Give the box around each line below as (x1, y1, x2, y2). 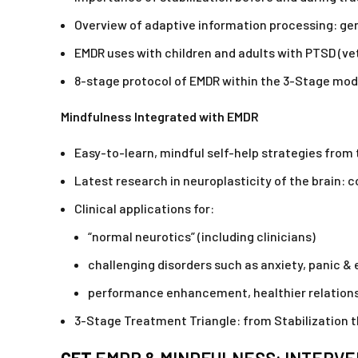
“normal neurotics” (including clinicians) (88, 229, 316, 245)
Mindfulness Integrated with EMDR (61, 109, 259, 125)
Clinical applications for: (74, 201, 214, 217)
